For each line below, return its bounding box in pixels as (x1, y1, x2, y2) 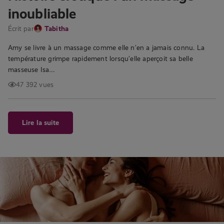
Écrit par (8, 24, 33, 32)
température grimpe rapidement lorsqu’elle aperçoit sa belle (8, 54, 193, 62)
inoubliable (8, 5, 76, 22)
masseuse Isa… (8, 65, 55, 73)
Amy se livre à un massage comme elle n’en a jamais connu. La (8, 43, 205, 51)
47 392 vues (16, 80, 54, 88)
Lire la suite (22, 118, 59, 126)
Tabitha (44, 24, 69, 32)
